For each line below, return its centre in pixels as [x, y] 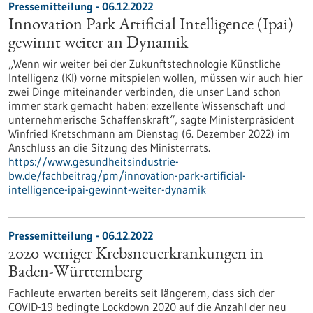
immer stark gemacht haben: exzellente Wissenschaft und [147, 105]
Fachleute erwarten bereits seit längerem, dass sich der [141, 293]
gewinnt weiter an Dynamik [98, 44]
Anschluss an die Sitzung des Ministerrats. [109, 147]
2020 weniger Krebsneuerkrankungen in [136, 255]
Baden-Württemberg [75, 273]
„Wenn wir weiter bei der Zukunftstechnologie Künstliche [145, 64]
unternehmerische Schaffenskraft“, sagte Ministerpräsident [152, 119]
